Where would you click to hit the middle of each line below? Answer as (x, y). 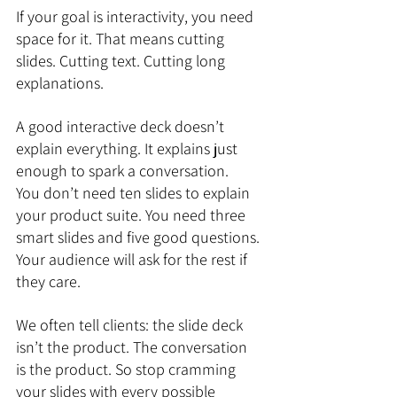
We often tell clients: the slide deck (131, 325)
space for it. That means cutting (122, 39)
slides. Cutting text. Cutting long (122, 61)
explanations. (60, 83)
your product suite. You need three (132, 215)
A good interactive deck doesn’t (122, 126)
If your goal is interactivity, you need (136, 16)
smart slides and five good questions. (140, 237)
